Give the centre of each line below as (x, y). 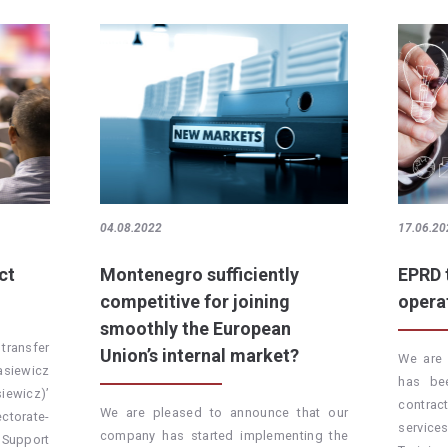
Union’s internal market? (199, 356)
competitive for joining (194, 302)
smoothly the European (195, 329)
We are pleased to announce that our (224, 413)
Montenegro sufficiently (199, 275)
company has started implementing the (224, 436)
